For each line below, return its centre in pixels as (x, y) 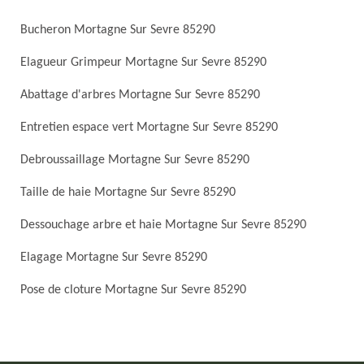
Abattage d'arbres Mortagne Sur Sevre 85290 (140, 95)
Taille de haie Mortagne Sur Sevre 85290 (128, 193)
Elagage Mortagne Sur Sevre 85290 (114, 258)
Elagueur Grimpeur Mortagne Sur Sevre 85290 (143, 63)
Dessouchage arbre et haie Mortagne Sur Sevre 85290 (163, 225)
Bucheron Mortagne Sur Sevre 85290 (118, 30)
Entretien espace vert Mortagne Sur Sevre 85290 (149, 128)
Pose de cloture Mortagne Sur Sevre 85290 (133, 290)
